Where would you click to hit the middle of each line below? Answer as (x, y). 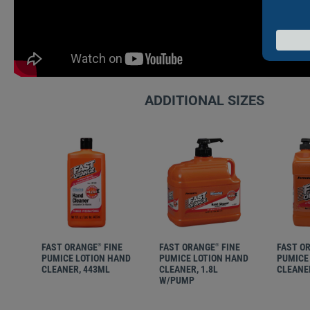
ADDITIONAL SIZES (204, 100)
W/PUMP (177, 280)
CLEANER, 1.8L (189, 269)
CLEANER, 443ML (76, 269)
